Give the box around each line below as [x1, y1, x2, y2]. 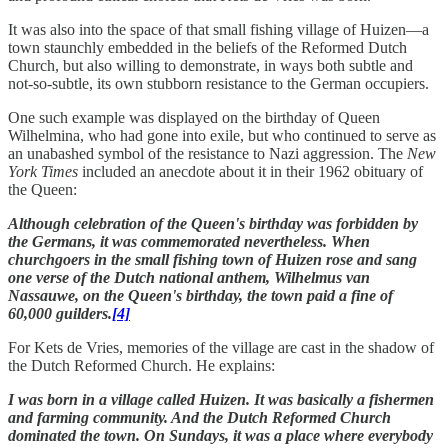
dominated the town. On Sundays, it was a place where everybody [8, 426, 433, 444]
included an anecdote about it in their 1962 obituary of [78, 162, 423, 180]
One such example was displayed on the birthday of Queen [8, 108, 380, 126]
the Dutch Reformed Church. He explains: [8, 356, 275, 374]
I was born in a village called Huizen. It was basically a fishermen [8, 390, 434, 408]
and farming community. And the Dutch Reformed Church [8, 408, 391, 426]
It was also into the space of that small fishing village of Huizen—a [8, 20, 429, 38]
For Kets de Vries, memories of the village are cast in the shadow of [8, 338, 434, 356]
